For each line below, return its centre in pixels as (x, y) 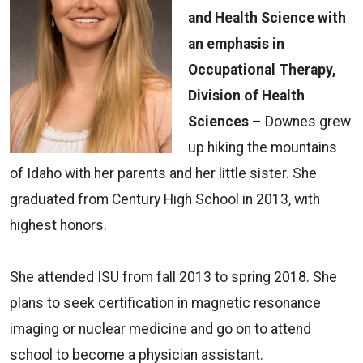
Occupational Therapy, (262, 69)
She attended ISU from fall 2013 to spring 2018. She (173, 277)
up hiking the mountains (263, 147)
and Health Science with (267, 17)
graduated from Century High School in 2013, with (165, 199)
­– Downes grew (300, 121)
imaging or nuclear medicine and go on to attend (160, 329)
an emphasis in (236, 43)
